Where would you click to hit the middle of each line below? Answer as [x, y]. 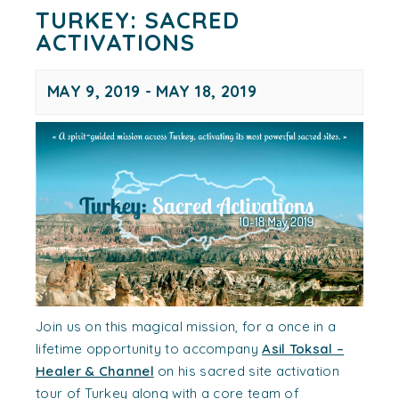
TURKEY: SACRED [138, 20]
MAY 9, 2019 [94, 91]
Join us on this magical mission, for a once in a [186, 326]
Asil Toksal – [303, 349]
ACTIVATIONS [115, 42]
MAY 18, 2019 [206, 91]
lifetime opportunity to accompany [149, 349]
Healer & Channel [95, 371]
